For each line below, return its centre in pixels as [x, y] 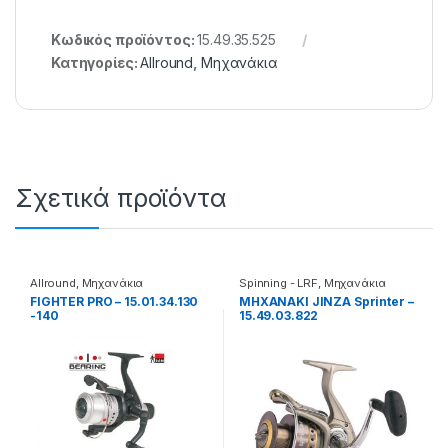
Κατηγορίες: [96, 62]
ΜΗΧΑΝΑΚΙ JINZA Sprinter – [326, 301]
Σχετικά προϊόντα [121, 197]
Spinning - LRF [278, 282]
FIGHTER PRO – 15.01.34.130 [114, 301]
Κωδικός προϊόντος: [124, 39]
